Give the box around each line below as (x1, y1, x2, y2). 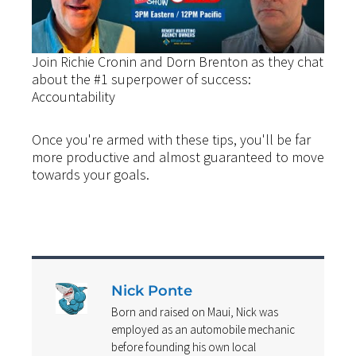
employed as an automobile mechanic (111, 322, 295, 338)
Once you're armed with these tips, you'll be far (32, 130, 311, 149)
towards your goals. (32, 164, 149, 184)
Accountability (32, 87, 115, 106)
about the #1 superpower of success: (32, 70, 251, 89)
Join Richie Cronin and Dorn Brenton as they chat (32, 52, 323, 72)
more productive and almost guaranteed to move (32, 147, 324, 166)
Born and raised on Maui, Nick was (111, 304, 278, 320)
